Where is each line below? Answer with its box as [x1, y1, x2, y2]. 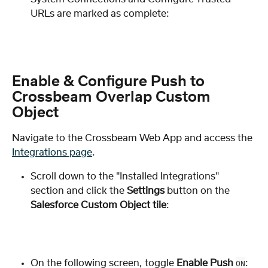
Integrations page [12, 147, 92, 157]
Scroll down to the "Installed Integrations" [31, 171, 221, 181]
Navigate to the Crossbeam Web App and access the [12, 133, 255, 143]
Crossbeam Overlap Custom [12, 90, 214, 105]
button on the [165, 185, 232, 196]
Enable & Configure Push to [12, 74, 208, 89]
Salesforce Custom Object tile [31, 200, 166, 210]
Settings [127, 185, 165, 196]
